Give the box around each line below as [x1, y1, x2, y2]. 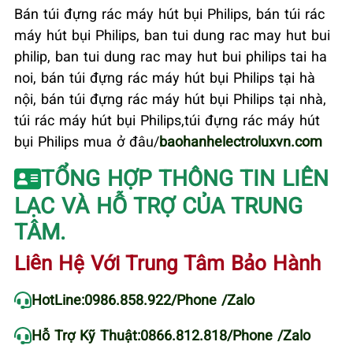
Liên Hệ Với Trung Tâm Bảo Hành [14, 248, 321, 276]
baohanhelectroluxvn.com [159, 131, 322, 150]
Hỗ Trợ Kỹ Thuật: [31, 325, 140, 344]
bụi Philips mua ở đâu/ [14, 131, 159, 150]
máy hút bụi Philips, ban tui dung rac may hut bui [14, 24, 330, 44]
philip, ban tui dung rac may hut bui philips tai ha [14, 46, 327, 65]
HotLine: [31, 289, 84, 309]
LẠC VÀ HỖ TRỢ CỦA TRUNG [14, 189, 303, 220]
